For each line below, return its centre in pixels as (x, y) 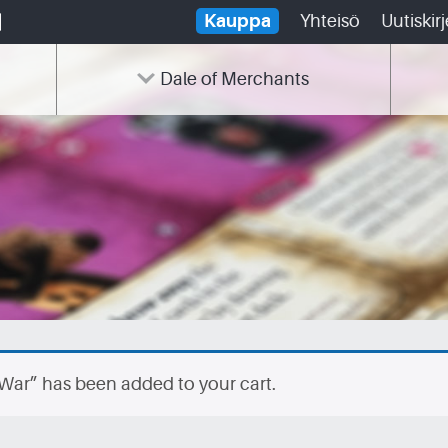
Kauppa (237, 21)
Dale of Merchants (235, 79)
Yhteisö (330, 21)
